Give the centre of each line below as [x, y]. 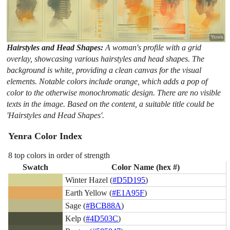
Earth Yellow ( [89, 193]
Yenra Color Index [45, 136]
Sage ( [76, 205]
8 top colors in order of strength [59, 155]
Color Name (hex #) [145, 167]
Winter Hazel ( [89, 180]
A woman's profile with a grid [154, 47]
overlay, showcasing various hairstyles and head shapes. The [106, 59]
